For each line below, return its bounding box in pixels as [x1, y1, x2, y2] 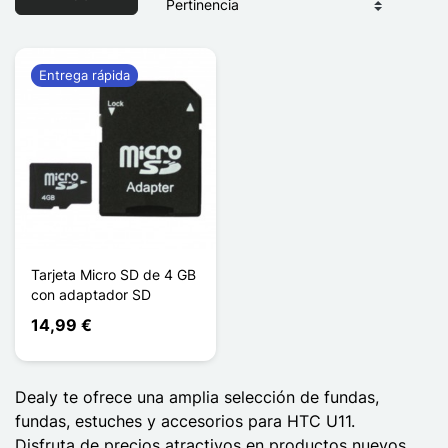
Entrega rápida [39, 66, 130, 83]
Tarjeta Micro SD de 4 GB [31, 265, 196, 283]
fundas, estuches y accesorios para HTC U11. [15, 410, 355, 431]
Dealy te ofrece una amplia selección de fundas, [15, 386, 379, 407]
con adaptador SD [31, 285, 151, 303]
